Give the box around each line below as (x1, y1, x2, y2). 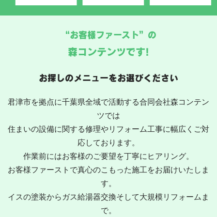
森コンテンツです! (68, 47, 149, 57)
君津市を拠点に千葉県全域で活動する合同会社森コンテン (8, 98, 209, 107)
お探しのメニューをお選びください (39, 74, 178, 83)
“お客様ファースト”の (61, 31, 156, 40)
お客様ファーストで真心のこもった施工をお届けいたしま (8, 166, 209, 174)
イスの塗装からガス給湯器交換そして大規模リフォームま (8, 193, 209, 201)
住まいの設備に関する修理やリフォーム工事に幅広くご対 (8, 125, 209, 134)
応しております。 (77, 139, 139, 147)
